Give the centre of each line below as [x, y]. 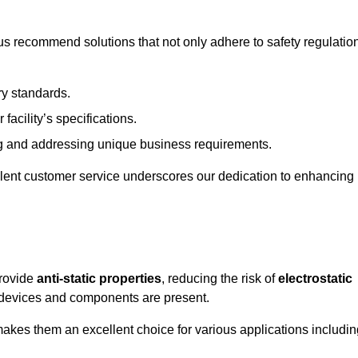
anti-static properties [99, 279]
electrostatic [315, 279]
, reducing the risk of [220, 279]
